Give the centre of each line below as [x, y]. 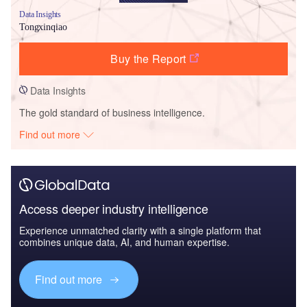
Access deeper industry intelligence [114, 208]
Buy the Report [148, 58]
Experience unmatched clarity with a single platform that [140, 230]
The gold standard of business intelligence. [112, 112]
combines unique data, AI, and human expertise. [124, 242]
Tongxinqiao [43, 27]
